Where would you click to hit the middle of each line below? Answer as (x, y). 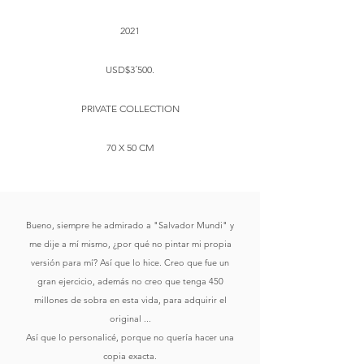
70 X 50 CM (130, 147)
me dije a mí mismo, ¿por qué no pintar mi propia (130, 244)
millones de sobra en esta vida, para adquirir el (130, 300)
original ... (130, 318)
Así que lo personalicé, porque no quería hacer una (130, 337)
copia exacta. (130, 356)
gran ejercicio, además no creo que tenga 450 (130, 281)
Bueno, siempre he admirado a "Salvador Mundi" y (130, 225)
